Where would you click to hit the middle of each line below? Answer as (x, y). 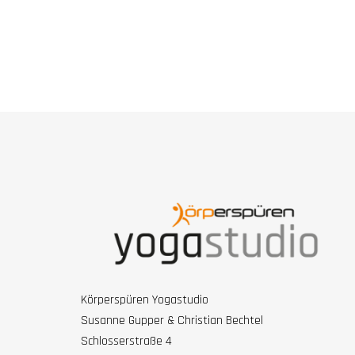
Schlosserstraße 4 (126, 341)
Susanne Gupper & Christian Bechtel (172, 321)
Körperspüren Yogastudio (145, 300)
